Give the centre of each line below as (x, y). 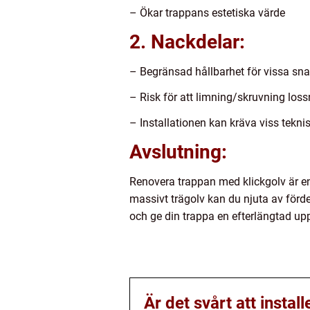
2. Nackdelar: (187, 42)
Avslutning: (178, 152)
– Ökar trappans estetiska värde (207, 13)
